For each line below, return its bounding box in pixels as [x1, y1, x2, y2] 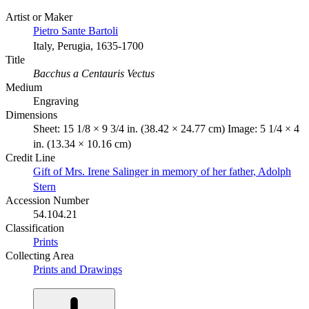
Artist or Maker [6, 10, 72, 23]
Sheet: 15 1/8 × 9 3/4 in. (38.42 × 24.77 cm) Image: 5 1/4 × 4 [33, 122, 299, 134]
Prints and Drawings [33, 263, 122, 275]
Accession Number [6, 194, 89, 206]
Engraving [33, 94, 79, 107]
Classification [6, 221, 64, 234]
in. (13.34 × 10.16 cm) [33, 137, 131, 150]
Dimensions [6, 108, 57, 121]
